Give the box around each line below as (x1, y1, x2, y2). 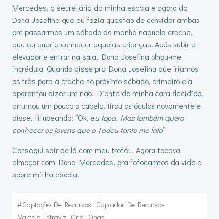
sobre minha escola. (12, 169, 79, 179)
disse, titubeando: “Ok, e (12, 112, 95, 123)
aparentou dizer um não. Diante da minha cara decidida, (12, 88, 204, 98)
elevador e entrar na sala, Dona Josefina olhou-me (12, 51, 181, 62)
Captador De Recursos (96, 200, 165, 209)
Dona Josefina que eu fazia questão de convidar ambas (12, 15, 200, 25)
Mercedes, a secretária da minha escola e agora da (12, 2, 188, 13)
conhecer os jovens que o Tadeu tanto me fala (12, 125, 163, 135)
